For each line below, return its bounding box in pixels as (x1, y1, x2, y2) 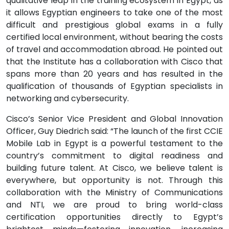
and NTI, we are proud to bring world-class (6, 199, 223, 211)
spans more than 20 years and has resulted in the (6, 68, 223, 80)
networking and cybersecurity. (6, 93, 129, 104)
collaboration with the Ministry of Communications (6, 187, 223, 198)
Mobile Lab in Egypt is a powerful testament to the (6, 138, 223, 149)
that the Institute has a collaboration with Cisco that (6, 56, 223, 67)
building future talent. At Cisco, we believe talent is (6, 162, 223, 174)
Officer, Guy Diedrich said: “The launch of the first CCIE (6, 125, 223, 137)
